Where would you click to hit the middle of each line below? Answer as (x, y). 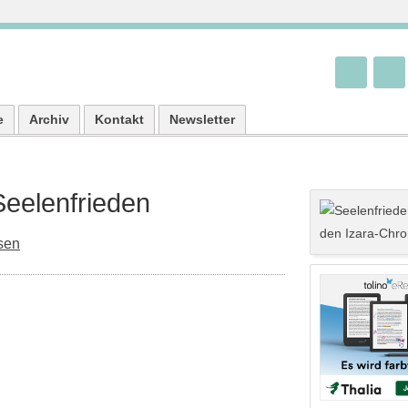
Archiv (50, 119)
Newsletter (203, 119)
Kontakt (120, 119)
